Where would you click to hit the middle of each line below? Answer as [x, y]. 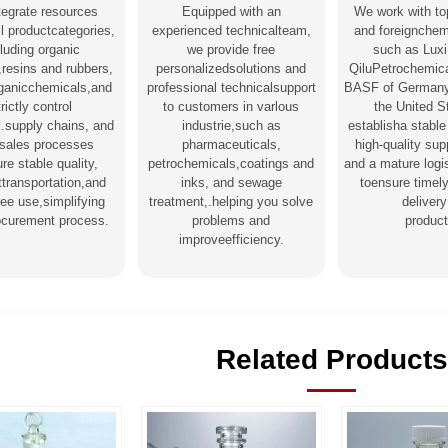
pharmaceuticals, [231, 144]
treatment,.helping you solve [231, 201]
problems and [231, 220]
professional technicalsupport [231, 87]
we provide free [231, 49]
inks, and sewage [231, 182]
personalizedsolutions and [231, 68]
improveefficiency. [231, 239]
